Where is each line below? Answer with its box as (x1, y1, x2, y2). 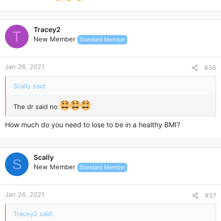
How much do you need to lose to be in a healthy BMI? (5, 120, 180, 129)
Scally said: (13, 82, 47, 90)
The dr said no (13, 103, 60, 110)
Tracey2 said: (13, 210, 54, 218)
